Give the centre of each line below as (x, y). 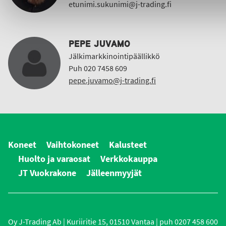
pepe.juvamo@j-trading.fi (112, 81)
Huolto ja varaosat (54, 159)
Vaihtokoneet (73, 145)
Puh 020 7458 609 (98, 69)
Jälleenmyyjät (114, 173)
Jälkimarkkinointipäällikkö (114, 56)
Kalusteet (128, 145)
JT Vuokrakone (47, 173)
